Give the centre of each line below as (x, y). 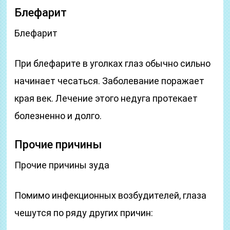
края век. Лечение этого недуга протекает (106, 98)
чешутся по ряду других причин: (84, 213)
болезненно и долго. (58, 116)
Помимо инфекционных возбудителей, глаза (111, 195)
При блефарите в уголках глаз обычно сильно (113, 63)
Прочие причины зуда (62, 165)
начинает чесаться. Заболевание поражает (110, 81)
